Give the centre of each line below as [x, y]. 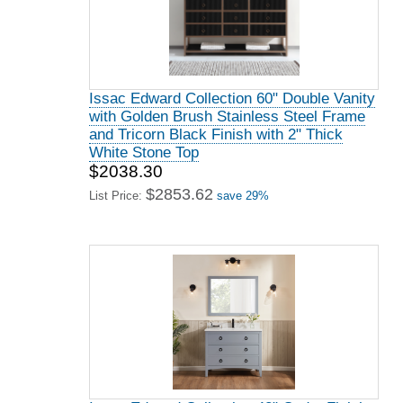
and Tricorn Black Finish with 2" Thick [216, 134]
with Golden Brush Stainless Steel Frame [227, 116]
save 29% [243, 196]
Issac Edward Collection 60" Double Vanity [232, 99]
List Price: [117, 196]
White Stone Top [144, 152]
